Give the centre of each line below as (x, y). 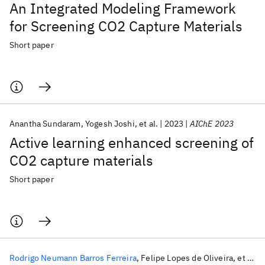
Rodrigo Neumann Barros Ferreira (73, 258)
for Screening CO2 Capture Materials (126, 26)
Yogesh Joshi (110, 124)
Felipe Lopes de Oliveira (187, 258)
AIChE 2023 (212, 124)
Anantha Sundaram (45, 124)
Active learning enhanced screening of (132, 143)
